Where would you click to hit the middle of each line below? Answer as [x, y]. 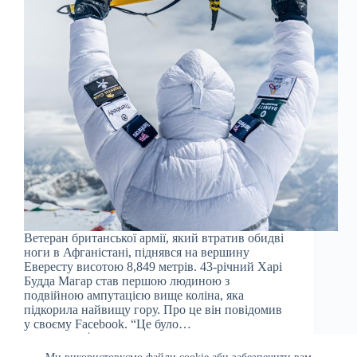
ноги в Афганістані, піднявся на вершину [137, 253]
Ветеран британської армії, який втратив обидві [154, 238]
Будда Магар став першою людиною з [127, 281]
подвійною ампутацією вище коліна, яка [134, 296]
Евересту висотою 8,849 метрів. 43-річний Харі [153, 267]
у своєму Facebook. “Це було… [108, 324]
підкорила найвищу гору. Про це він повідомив [153, 310]
